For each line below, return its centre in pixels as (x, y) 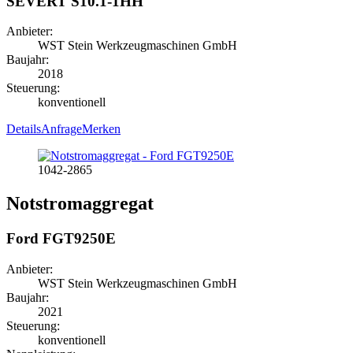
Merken (101, 129)
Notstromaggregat (80, 204)
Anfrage (61, 129)
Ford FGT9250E (61, 239)
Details (24, 129)
